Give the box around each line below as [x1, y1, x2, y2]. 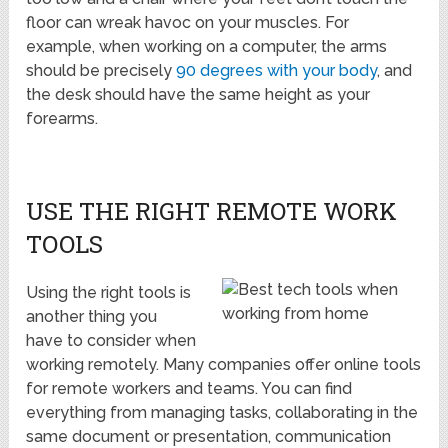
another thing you [26, 307, 158, 327]
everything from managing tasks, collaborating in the [26, 403, 419, 423]
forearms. [26, 109, 99, 129]
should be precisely [26, 61, 177, 81]
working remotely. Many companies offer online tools [26, 355, 422, 375]
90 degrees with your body [176, 61, 378, 81]
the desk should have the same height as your [26, 85, 371, 105]
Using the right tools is [26, 283, 192, 303]
